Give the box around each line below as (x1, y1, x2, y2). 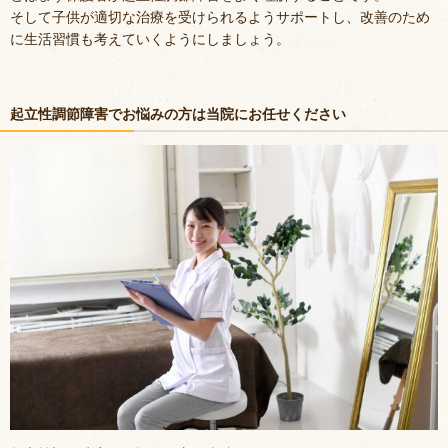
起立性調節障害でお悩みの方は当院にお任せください (10, 104, 346, 122)
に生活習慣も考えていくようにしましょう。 (10, 30, 290, 48)
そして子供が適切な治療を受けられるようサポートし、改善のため (10, 8, 430, 26)
